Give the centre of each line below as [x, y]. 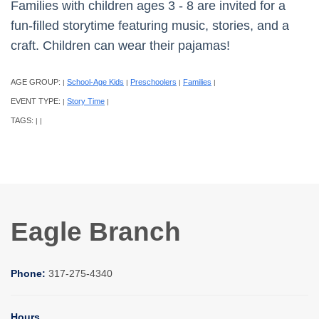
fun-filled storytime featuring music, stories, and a [150, 26]
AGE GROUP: [37, 82]
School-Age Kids [95, 82]
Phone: [30, 273]
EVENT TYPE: [37, 101]
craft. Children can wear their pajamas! [120, 46]
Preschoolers [153, 82]
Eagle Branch [96, 231]
